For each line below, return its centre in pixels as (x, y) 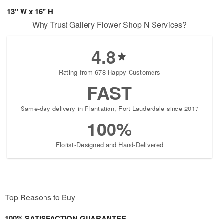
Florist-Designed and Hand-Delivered (109, 144)
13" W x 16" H (30, 11)
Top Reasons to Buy (40, 197)
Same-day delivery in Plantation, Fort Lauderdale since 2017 (109, 108)
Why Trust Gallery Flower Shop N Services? (109, 25)
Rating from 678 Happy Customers (109, 72)
